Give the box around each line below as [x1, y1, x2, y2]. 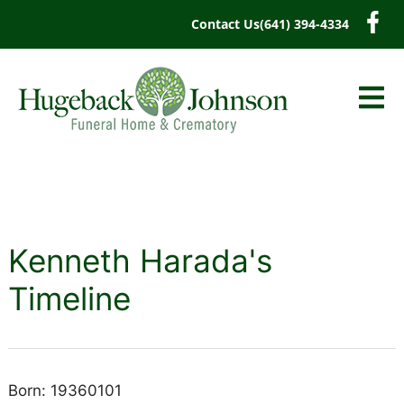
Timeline [7, 280, 131, 317]
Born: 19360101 [7, 381, 122, 399]
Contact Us [191, 15, 260, 32]
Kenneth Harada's [7, 242, 272, 280]
